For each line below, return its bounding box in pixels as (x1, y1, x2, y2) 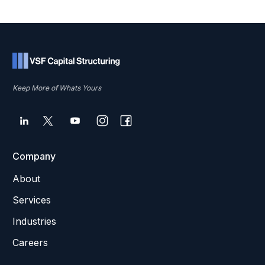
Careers (12, 237, 48, 248)
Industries (12, 215, 56, 227)
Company (12, 150, 56, 162)
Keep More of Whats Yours (12, 83, 101, 92)
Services (12, 194, 51, 206)
